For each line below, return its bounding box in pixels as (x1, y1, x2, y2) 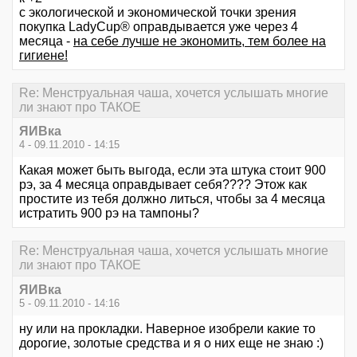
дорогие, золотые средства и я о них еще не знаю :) (19, 335, 324, 350)
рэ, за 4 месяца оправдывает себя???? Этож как (19, 178, 307, 192)
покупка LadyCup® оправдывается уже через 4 (19, 19, 298, 33)
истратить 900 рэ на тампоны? (19, 206, 199, 221)
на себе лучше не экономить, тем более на (73, 33, 326, 48)
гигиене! (19, 48, 68, 62)
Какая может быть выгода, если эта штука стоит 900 (19, 163, 326, 178)
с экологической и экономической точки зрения (19, 5, 296, 19)
